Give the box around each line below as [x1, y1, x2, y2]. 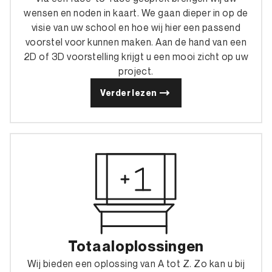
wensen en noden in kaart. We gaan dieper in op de [24, 7, 248, 19]
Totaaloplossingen [67, 237, 205, 256]
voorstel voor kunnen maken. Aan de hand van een [25, 36, 247, 49]
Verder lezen [100, 87, 157, 98]
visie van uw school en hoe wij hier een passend [31, 21, 241, 34]
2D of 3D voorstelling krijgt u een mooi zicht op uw [23, 50, 249, 63]
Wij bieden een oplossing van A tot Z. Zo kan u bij [27, 257, 245, 270]
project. [118, 65, 154, 78]
